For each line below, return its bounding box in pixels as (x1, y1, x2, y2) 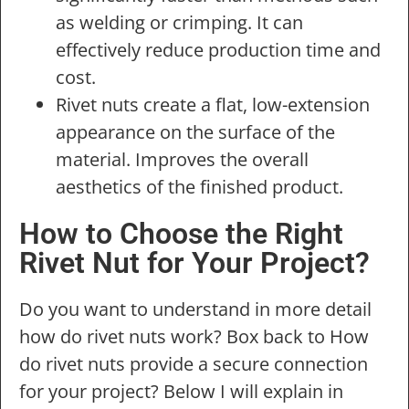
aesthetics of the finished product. (56, 174, 343, 200)
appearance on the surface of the (56, 120, 335, 145)
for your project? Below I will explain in (19, 379, 343, 404)
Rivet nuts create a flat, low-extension (56, 92, 370, 118)
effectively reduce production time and (56, 37, 381, 63)
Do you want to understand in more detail (19, 297, 372, 322)
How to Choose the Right (19, 216, 343, 252)
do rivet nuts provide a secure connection (19, 351, 368, 377)
